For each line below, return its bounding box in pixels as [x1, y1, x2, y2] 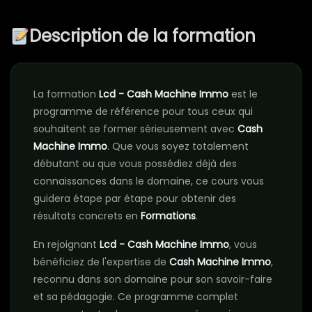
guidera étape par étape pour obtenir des [33, 192, 236, 206]
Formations [141, 209, 196, 224]
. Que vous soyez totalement [107, 139, 249, 154]
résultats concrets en [33, 209, 141, 224]
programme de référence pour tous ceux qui [33, 104, 253, 119]
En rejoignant [33, 237, 100, 252]
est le [228, 87, 258, 102]
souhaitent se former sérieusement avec [33, 122, 237, 136]
